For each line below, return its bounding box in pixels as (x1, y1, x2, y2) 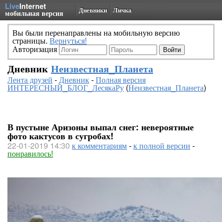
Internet (19, 1, 46, 11)
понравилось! (7, 148, 53, 159)
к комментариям (72, 140, 127, 151)
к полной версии (133, 140, 190, 151)
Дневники (79, 5, 107, 14)
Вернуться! (50, 35, 87, 46)
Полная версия (96, 74, 146, 85)
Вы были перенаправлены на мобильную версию (12, 27, 180, 38)
